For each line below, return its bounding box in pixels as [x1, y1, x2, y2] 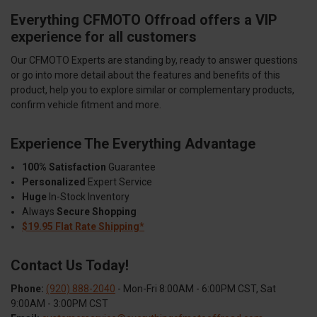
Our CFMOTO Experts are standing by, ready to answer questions [11, 54, 298, 67]
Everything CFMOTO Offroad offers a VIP [11, 11, 277, 29]
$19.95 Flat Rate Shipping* [22, 221, 145, 233]
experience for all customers [11, 28, 197, 46]
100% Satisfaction [22, 161, 107, 173]
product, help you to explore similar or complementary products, [11, 84, 294, 96]
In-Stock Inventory [47, 191, 130, 203]
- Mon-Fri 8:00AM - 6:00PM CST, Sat [115, 283, 276, 295]
